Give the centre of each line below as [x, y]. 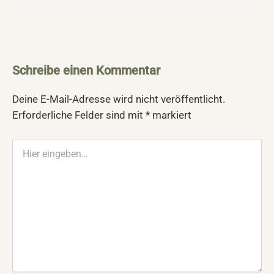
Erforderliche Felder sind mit [79, 115]
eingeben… [33, 156]
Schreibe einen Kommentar [86, 71]
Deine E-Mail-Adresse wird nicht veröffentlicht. [119, 99]
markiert [171, 115]
